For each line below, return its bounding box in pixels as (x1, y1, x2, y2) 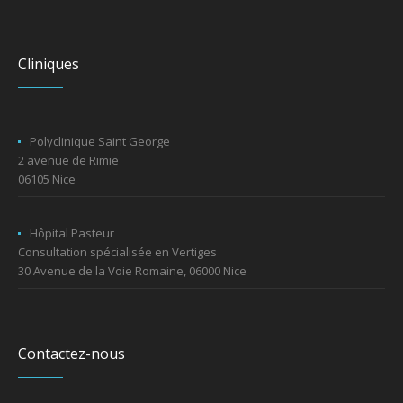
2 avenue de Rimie (18, 152, 120, 169)
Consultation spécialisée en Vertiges (18, 244, 218, 261)
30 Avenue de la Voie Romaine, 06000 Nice (18, 263, 247, 280)
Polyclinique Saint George (30, 133, 171, 150)
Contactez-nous (18, 344, 126, 364)
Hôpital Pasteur (30, 225, 115, 242)
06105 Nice (18, 171, 76, 188)
